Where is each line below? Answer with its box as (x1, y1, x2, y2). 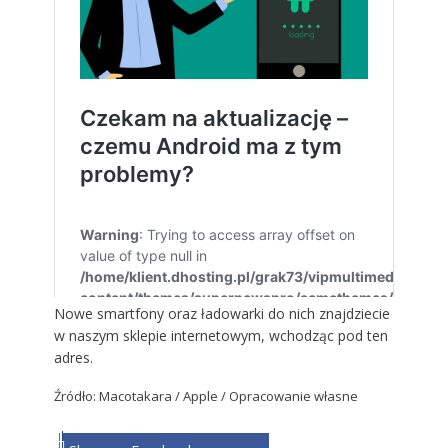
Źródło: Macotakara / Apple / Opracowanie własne (53, 387, 358, 406)
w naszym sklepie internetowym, (53, 326, 269, 346)
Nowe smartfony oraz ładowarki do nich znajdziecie (53, 304, 390, 324)
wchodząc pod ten (268, 326, 388, 346)
